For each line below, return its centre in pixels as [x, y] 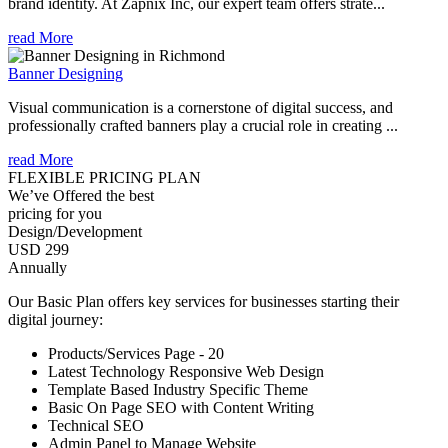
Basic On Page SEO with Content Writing [181, 407]
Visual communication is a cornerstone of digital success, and [200, 107]
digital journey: [55, 319]
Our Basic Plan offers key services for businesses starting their [203, 301]
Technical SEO [96, 425]
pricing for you [55, 213]
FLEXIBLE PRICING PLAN [104, 177]
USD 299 [38, 249]
